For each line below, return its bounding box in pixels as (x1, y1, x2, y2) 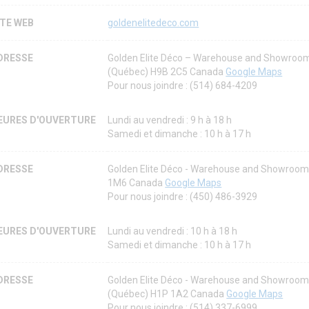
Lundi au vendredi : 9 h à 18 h (108, 114, 232, 126)
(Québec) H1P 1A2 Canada (108, 288, 227, 300)
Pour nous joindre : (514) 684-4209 (108, 80, 258, 92)
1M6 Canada (108, 177, 166, 189)
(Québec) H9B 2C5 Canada (108, 66, 226, 78)
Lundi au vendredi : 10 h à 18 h (108, 226, 238, 237)
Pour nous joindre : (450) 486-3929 (108, 191, 258, 203)
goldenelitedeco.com (108, 17, 199, 29)
